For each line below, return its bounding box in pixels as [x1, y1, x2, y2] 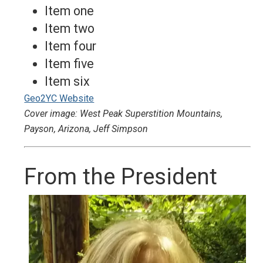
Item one [44, 4, 94, 19]
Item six [44, 73, 90, 89]
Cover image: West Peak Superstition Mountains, [24, 108, 223, 120]
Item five [44, 56, 94, 71]
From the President [24, 163, 218, 190]
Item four [44, 38, 96, 53]
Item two [44, 21, 95, 36]
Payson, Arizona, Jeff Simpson [24, 123, 149, 135]
